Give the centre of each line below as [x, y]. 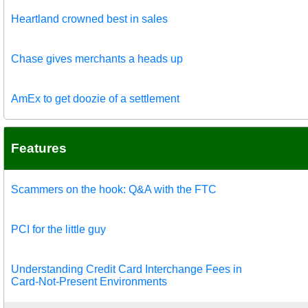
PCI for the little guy [58, 229]
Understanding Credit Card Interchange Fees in [126, 269]
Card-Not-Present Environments [89, 281]
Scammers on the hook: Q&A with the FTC [114, 189]
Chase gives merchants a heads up [97, 58]
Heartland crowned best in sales [89, 19]
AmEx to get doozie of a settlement [95, 98]
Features [39, 148]
